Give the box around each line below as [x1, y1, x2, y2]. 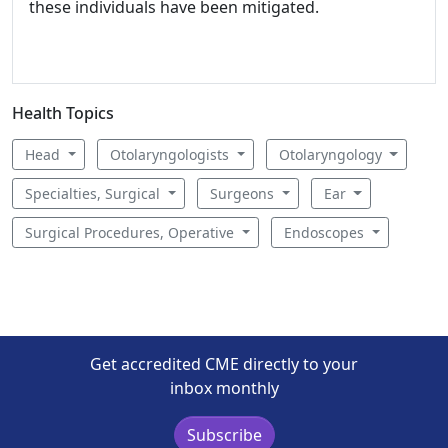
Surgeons [209, 184, 278, 203]
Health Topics [12, 102, 114, 124]
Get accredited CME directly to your [90, 353, 358, 375]
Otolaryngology [278, 145, 386, 164]
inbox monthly [169, 377, 279, 399]
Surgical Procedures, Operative [25, 223, 238, 242]
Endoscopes [283, 223, 368, 242]
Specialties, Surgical [25, 184, 164, 203]
